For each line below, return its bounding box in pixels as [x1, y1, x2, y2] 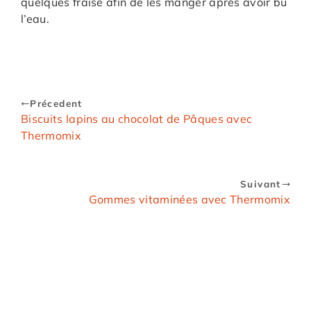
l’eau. [21, 12, 49, 26]
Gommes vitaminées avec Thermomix [88, 192, 290, 207]
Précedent [30, 97, 83, 110]
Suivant [240, 178, 281, 190]
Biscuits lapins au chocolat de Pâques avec [21, 112, 253, 126]
